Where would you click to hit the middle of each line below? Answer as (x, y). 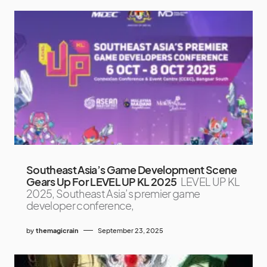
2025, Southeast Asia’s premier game (113, 193)
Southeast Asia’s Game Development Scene (132, 169)
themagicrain (57, 230)
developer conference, (80, 205)
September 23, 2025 (131, 230)
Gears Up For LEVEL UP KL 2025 (102, 181)
